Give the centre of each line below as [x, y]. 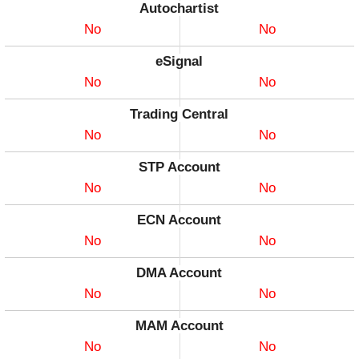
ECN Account [179, 220]
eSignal [179, 62]
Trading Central [179, 115]
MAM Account [179, 326]
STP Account [179, 167]
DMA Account [179, 273]
